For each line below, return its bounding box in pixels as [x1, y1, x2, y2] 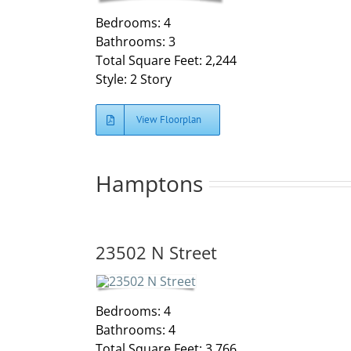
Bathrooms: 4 [96, 320, 175, 338]
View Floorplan [136, 113, 201, 127]
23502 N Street [96, 241, 217, 265]
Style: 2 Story [96, 71, 172, 89]
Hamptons [96, 168, 203, 199]
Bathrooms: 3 [96, 33, 175, 51]
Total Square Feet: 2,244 [96, 52, 237, 70]
